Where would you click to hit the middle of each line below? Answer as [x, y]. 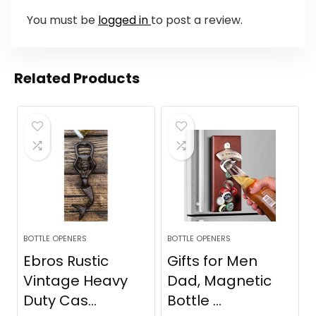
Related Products [77, 79]
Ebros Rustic [66, 261]
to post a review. [196, 20]
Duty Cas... [60, 301]
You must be [62, 20]
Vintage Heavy [76, 281]
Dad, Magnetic [220, 281]
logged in [124, 20]
